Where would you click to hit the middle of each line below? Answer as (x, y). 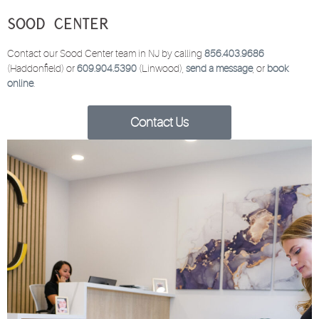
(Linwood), (161, 69)
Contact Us (159, 123)
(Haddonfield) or (42, 69)
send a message (219, 69)
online (20, 84)
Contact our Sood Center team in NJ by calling (106, 54)
